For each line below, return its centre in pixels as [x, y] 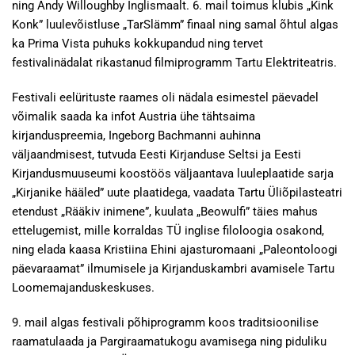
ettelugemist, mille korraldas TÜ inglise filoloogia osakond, [168, 231]
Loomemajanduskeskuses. [83, 288]
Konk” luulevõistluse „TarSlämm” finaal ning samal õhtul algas [175, 25]
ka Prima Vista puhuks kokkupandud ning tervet [137, 44]
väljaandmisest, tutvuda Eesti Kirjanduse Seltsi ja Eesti [157, 155]
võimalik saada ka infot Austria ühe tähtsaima [134, 116]
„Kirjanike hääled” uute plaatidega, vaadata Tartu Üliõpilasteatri [177, 193]
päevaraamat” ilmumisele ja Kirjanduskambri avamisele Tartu [173, 269]
